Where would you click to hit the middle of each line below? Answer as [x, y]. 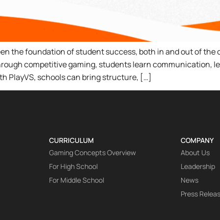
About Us [195, 153]
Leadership [198, 166]
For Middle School [77, 180]
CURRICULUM [71, 140]
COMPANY [197, 140]
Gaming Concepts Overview [93, 153]
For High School [73, 166]
